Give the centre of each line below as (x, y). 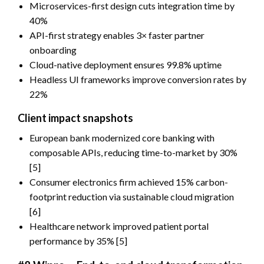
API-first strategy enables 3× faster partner (117, 35)
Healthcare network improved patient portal (119, 226)
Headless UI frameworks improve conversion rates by (138, 79)
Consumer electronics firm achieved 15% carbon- (129, 181)
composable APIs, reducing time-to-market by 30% (133, 152)
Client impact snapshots (75, 118)
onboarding (53, 49)
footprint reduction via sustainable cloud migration (132, 196)
